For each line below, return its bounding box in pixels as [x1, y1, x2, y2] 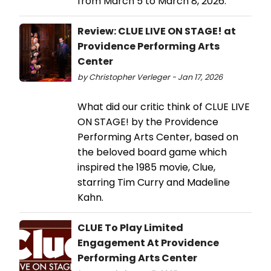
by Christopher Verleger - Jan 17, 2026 [77, 71, 223, 82]
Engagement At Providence [77, 235, 219, 250]
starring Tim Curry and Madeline [77, 175, 230, 189]
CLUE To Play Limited [77, 220, 183, 235]
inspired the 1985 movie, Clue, [77, 160, 215, 174]
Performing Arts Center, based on [77, 129, 238, 144]
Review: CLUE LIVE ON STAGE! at [77, 24, 236, 38]
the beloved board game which [77, 145, 227, 159]
